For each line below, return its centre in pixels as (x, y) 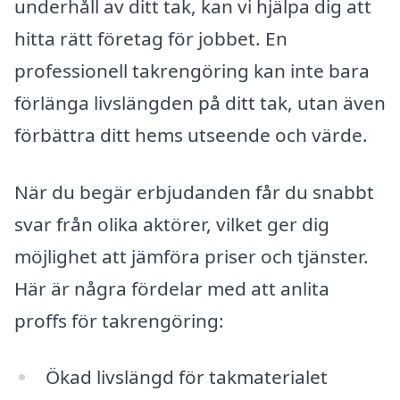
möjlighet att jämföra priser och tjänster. (192, 256)
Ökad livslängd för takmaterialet (186, 377)
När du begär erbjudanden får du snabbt (194, 192)
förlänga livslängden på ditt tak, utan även (200, 102)
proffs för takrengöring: (119, 320)
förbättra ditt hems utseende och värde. (191, 134)
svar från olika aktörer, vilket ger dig (172, 224)
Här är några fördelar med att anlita (172, 288)
